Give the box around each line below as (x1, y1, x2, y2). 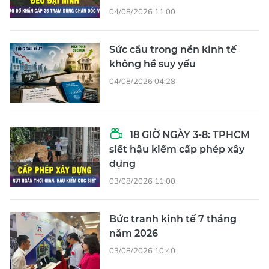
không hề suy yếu (109, 58, 196, 70)
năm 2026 (109, 227, 158, 239)
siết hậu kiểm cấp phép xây (109, 143, 244, 155)
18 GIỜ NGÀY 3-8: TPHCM (127, 128, 250, 141)
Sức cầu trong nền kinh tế (109, 43, 237, 55)
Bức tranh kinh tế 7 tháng (109, 213, 237, 225)
